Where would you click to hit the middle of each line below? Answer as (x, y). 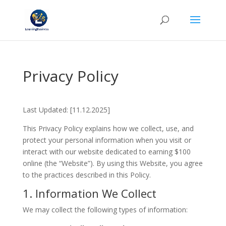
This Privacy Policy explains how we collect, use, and (108, 128)
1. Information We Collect (89, 193)
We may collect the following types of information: (105, 210)
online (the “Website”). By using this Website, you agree (112, 163)
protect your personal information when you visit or (107, 140)
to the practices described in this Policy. (87, 175)
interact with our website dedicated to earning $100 (106, 152)
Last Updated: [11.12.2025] (66, 110)
